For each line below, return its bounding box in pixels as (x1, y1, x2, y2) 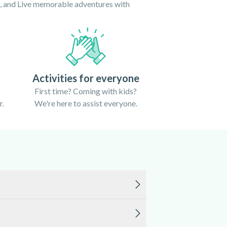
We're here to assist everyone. (34, 98, 137, 108)
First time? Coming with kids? (34, 86, 137, 96)
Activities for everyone (32, 72, 139, 84)
